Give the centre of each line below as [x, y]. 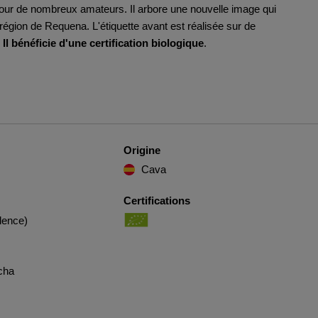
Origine [142, 150]
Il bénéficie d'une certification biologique [103, 43]
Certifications [157, 201]
